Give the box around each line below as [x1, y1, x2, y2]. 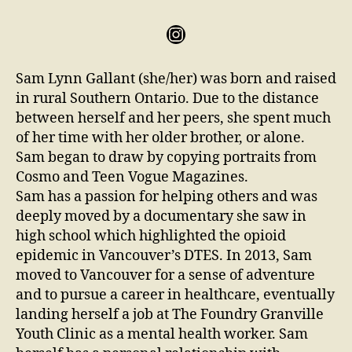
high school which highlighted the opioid [16, 227, 286, 246]
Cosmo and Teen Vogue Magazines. [16, 168, 248, 187]
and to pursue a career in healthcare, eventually [16, 286, 335, 305]
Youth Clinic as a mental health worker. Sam [16, 325, 308, 344]
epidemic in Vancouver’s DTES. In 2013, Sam [16, 247, 312, 266]
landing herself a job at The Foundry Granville [16, 306, 324, 324]
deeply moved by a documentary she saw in [16, 207, 306, 226]
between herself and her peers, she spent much [16, 109, 331, 128]
